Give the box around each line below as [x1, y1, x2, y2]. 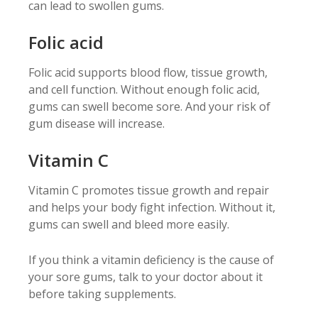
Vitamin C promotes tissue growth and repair [28, 182, 269, 199]
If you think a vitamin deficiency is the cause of [28, 252, 274, 268]
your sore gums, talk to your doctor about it [28, 269, 263, 285]
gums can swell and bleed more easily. [28, 216, 229, 233]
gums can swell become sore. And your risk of [28, 99, 270, 115]
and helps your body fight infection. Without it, [28, 199, 275, 216]
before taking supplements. [28, 286, 176, 302]
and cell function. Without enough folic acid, [28, 82, 260, 98]
